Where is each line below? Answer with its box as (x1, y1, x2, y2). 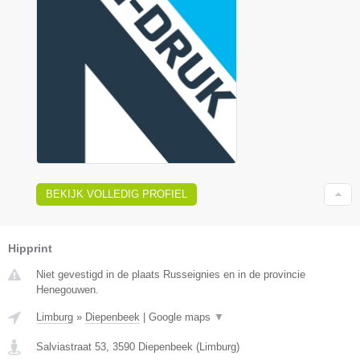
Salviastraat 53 (36, 340, 106, 353)
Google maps (149, 310, 214, 323)
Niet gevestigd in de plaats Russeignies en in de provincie (36, 268, 305, 280)
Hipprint (8, 241, 52, 255)
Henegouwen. (36, 283, 99, 296)
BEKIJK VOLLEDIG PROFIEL (46, 187, 187, 200)
